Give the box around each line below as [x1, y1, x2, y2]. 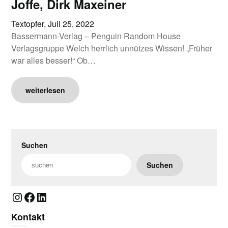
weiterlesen [25, 85, 66, 95]
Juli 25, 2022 [48, 18, 95, 30]
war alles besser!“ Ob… [11, 54, 96, 66]
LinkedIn [35, 187, 81, 206]
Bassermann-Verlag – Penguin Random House [11, 30, 181, 42]
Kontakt [11, 210, 45, 223]
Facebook [23, 187, 76, 206]
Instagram [11, 187, 65, 206]
